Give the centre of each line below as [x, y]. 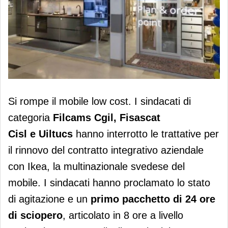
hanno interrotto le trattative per [147, 134]
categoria [29, 118]
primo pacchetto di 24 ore [153, 199]
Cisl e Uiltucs [40, 134]
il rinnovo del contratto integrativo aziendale [106, 150]
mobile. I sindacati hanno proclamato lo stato [109, 183]
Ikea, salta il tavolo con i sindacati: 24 [112, 96]
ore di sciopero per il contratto [92, 110]
